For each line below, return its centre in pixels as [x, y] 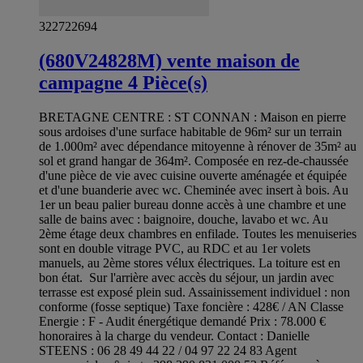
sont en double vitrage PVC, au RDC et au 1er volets [175, 249]
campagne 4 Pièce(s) [123, 83]
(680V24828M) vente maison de [169, 61]
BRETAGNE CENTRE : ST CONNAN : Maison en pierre [192, 117]
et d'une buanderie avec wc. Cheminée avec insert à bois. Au [194, 190]
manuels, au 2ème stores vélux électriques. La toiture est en [190, 263]
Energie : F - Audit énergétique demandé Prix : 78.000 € [182, 322]
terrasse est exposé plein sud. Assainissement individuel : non [194, 293]
